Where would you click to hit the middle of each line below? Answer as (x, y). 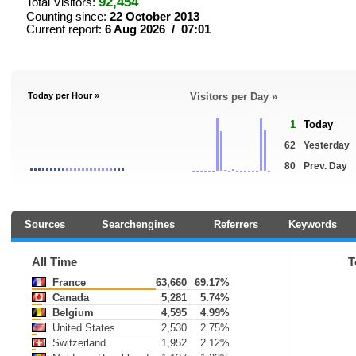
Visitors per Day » (234, 97)
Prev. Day (325, 166)
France (68, 282)
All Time (54, 262)
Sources (44, 224)
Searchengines (138, 224)
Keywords (313, 224)
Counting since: (68, 17)
